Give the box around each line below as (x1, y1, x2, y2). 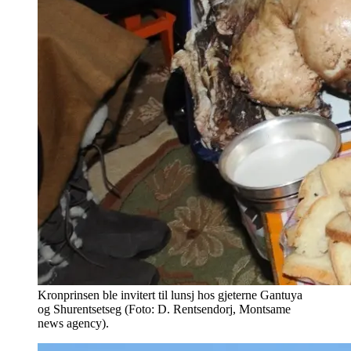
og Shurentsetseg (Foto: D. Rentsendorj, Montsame (38, 302, 291, 317)
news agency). (38, 317, 109, 331)
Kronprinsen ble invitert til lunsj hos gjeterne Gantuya (38, 288, 302, 302)
